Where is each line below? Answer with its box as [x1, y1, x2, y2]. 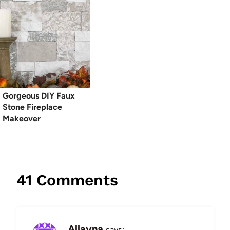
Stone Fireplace [3, 102, 62, 112]
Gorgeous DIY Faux [3, 91, 75, 101]
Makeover [3, 113, 41, 124]
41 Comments [16, 171, 118, 189]
